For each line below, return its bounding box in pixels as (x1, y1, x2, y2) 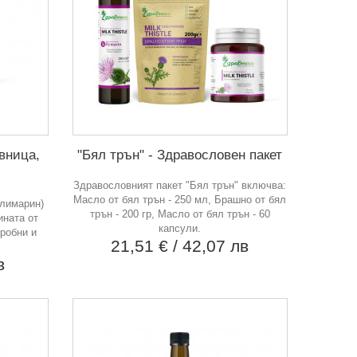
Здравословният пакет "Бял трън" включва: (73, 178, 287, 191)
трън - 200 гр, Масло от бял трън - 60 (89, 207, 270, 220)
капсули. (159, 222, 202, 234)
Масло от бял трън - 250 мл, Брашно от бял (73, 193, 287, 206)
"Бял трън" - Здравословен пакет (77, 147, 283, 163)
